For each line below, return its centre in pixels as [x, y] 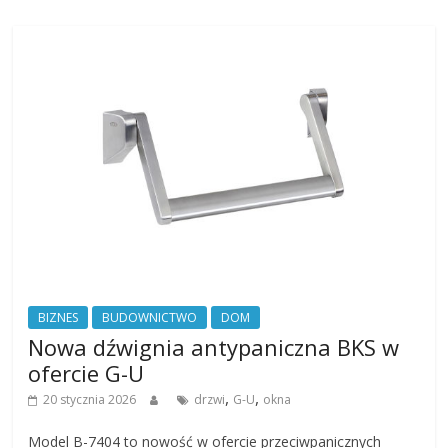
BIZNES [58, 317]
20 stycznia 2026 [90, 399]
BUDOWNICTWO [150, 317]
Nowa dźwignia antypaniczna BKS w [214, 346]
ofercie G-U [86, 372]
